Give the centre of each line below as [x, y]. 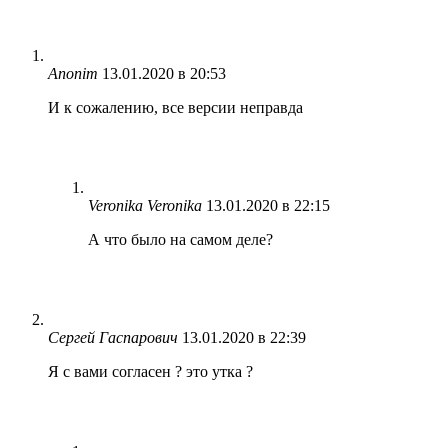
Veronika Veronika [145, 205]
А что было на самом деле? [180, 239]
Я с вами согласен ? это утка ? [150, 371]
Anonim [73, 73]
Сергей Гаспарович [113, 337]
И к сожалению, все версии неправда [175, 107]
